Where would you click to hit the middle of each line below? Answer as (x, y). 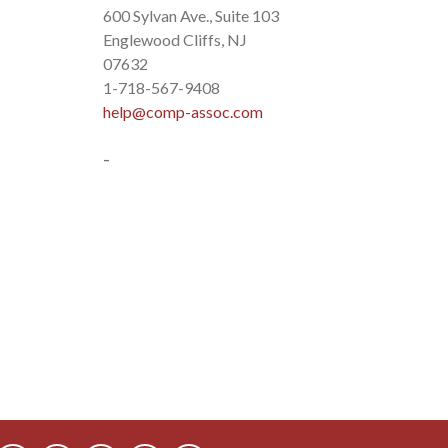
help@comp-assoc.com (182, 111)
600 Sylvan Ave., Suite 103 (190, 15)
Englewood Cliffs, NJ (174, 39)
